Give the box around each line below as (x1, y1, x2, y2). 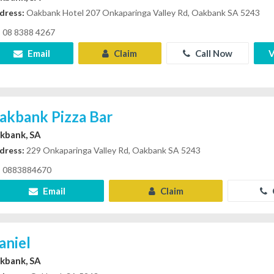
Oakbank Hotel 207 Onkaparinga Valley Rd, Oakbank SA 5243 (24, 7, 261, 18)
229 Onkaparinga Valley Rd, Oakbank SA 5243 (24, 145, 201, 155)
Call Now (193, 48, 232, 59)
